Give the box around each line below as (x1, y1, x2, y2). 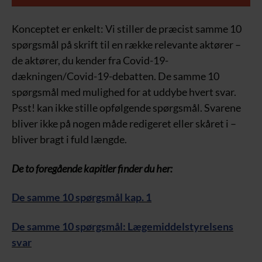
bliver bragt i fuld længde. (12, 133, 127, 146)
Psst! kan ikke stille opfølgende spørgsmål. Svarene (12, 101, 241, 115)
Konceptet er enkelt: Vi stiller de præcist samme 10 (12, 22, 242, 36)
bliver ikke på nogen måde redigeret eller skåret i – (12, 117, 236, 130)
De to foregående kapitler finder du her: (12, 161, 173, 175)
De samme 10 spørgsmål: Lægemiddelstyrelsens (12, 219, 233, 233)
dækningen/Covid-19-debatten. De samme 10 (12, 70, 219, 83)
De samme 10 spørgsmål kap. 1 (12, 191, 151, 204)
